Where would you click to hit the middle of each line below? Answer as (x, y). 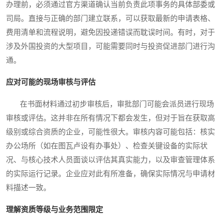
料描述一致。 (28, 187)
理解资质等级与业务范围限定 (55, 209)
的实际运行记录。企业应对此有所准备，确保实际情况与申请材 (111, 173)
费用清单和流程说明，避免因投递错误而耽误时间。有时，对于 (111, 32)
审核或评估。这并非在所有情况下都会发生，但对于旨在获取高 (111, 118)
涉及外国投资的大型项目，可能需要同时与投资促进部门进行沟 (111, 46)
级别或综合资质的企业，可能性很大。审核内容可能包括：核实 (111, 132)
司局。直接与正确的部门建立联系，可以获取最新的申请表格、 (111, 18)
